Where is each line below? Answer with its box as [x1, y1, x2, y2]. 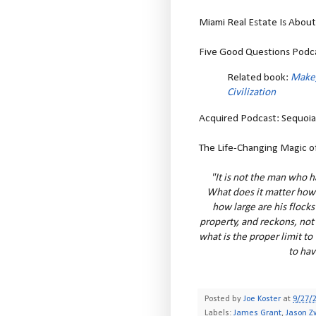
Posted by [205, 294, 243, 303]
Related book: [227, 72, 291, 84]
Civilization [227, 87, 276, 99]
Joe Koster [243, 294, 281, 303]
